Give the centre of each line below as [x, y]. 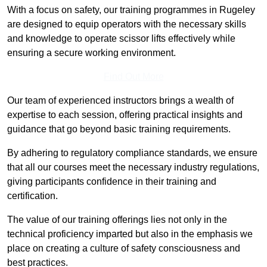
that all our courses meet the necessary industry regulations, [133, 167]
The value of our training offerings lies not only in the [117, 220]
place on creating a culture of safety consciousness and [124, 249]
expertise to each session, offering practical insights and [125, 115]
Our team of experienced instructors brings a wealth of [120, 101]
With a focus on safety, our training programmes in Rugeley [131, 10]
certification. [32, 196]
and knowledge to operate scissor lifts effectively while [121, 39]
